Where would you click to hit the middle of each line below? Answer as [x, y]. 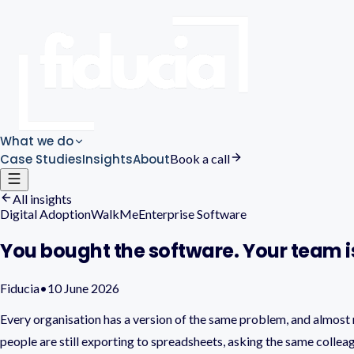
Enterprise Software [192, 214]
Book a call [200, 158]
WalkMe [115, 214]
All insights [42, 199]
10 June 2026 [83, 288]
